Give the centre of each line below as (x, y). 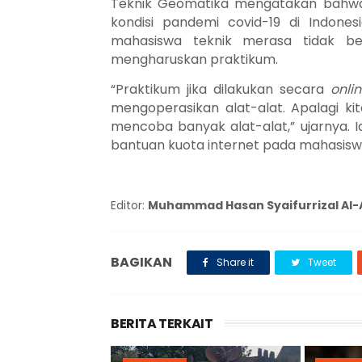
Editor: (129, 205)
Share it (234, 262)
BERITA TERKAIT (162, 324)
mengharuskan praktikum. (194, 59)
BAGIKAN (141, 262)
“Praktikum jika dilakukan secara (221, 89)
